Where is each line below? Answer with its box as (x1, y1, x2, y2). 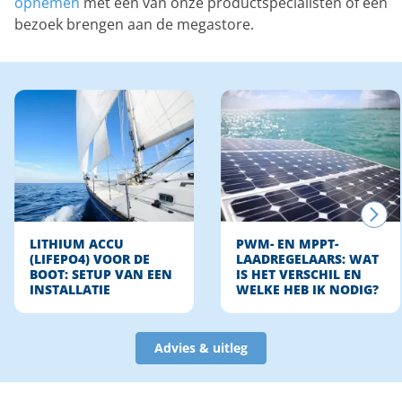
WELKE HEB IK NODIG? (236, 282, 379, 299)
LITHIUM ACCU (30, 236, 124, 253)
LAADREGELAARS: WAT (236, 251, 379, 268)
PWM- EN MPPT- (236, 236, 338, 253)
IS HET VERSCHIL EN (236, 267, 362, 284)
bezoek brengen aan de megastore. (14, 13, 254, 34)
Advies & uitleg (154, 340, 248, 357)
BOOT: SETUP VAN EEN (30, 267, 172, 284)
